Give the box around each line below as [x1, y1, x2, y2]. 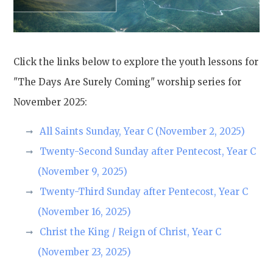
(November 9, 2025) [38, 165, 128, 177]
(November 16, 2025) [38, 205, 132, 218]
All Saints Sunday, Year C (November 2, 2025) [40, 125, 246, 137]
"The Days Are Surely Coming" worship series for [13, 76, 242, 88]
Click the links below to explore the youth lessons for [13, 55, 259, 68]
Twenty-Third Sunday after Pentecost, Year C [40, 185, 249, 197]
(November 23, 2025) [38, 246, 132, 258]
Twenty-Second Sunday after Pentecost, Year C [40, 145, 257, 157]
